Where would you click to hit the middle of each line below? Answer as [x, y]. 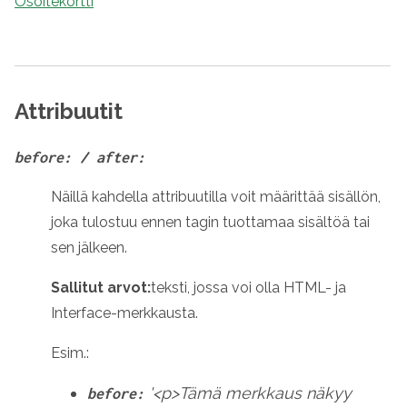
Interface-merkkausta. [124, 313]
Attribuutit [69, 111]
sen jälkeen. [89, 248]
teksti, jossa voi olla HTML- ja [248, 288]
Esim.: [70, 353]
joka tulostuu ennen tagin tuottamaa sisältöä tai [210, 222]
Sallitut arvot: [101, 288]
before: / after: [80, 157]
